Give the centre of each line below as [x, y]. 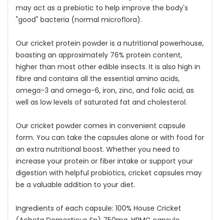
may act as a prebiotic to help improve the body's [102, 8]
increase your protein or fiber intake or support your [104, 161]
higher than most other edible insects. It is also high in [108, 67]
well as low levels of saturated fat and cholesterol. [101, 102]
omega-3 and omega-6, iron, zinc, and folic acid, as [105, 90]
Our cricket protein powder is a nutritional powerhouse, [110, 43]
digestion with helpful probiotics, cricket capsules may [109, 173]
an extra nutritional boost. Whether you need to [98, 149]
